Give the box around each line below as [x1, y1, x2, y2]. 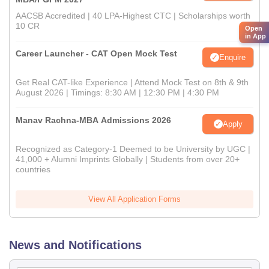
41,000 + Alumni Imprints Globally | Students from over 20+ [16, 154, 240, 165]
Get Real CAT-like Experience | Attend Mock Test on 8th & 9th [16, 77, 249, 88]
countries [16, 165, 50, 175]
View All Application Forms [88, 195, 181, 204]
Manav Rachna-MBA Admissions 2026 [16, 115, 171, 125]
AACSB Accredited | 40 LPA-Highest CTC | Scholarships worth [16, 11, 250, 21]
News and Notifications [9, 238, 142, 252]
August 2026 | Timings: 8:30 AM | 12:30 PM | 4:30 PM [16, 88, 219, 98]
